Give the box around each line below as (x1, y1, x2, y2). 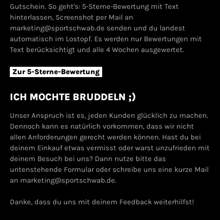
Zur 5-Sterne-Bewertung (12, 67, 100, 76)
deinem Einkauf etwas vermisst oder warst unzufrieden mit (10, 143, 210, 152)
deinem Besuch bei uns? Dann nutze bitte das (10, 154, 166, 163)
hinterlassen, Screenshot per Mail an (10, 13, 133, 22)
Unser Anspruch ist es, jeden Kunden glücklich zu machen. (10, 110, 208, 120)
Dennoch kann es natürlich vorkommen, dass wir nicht (10, 121, 194, 131)
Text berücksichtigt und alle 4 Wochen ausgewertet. (10, 45, 184, 55)
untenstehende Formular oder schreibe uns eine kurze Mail (10, 165, 209, 174)
